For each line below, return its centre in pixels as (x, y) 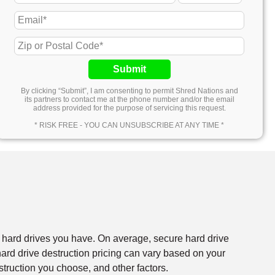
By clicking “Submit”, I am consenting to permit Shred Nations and (129, 91)
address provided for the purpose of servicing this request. (129, 108)
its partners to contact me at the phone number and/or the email (129, 99)
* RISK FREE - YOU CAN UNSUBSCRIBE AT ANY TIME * (130, 125)
